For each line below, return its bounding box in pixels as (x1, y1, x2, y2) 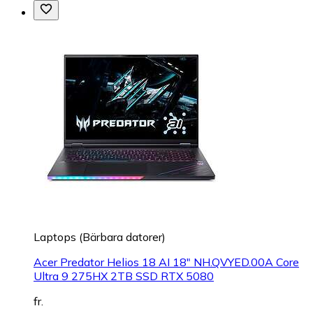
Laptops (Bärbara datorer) (34, 229, 166, 244)
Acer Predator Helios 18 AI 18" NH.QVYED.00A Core (34, 254, 299, 269)
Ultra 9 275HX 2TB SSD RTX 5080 (34, 268, 214, 283)
